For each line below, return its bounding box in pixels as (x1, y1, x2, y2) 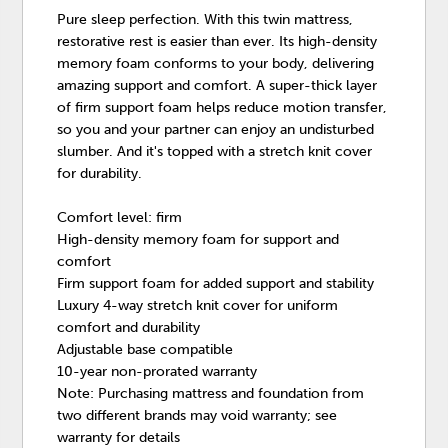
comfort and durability (57, 318, 201, 336)
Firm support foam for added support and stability (57, 274, 375, 292)
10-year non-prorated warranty (57, 362, 258, 380)
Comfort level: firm (57, 208, 183, 226)
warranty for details (57, 428, 181, 446)
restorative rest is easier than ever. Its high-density (57, 32, 378, 50)
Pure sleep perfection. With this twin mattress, (57, 10, 354, 28)
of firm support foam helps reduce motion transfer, (57, 98, 388, 116)
